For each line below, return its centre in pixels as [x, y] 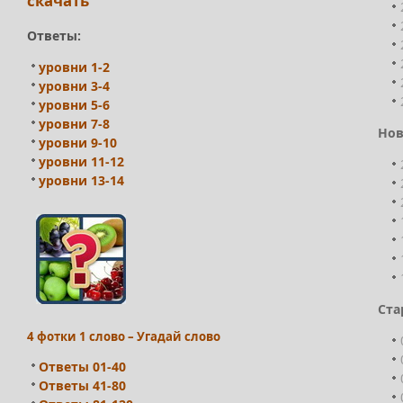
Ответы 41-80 [82, 385]
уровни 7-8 [74, 124]
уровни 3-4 [74, 86]
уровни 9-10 [78, 143]
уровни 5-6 [74, 105]
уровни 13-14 [81, 181]
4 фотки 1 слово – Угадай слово [124, 336]
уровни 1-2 [74, 67]
